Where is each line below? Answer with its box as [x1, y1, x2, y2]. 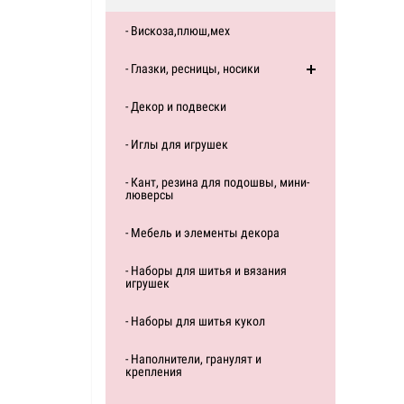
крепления [125, 364, 182, 379]
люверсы [125, 188, 174, 202]
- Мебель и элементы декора [125, 225, 280, 240]
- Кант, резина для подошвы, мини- [125, 175, 309, 189]
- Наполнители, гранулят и [125, 352, 262, 366]
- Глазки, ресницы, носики [125, 61, 260, 76]
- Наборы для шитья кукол [125, 314, 265, 328]
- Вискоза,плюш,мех [125, 23, 230, 38]
